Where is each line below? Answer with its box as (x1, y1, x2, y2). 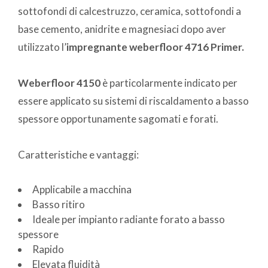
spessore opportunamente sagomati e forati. (18, 112, 218, 126)
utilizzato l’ (18, 41, 66, 54)
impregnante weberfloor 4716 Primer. (66, 41, 244, 54)
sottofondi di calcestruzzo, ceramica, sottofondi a (18, 5, 241, 18)
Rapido (32, 243, 64, 256)
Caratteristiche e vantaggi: (18, 148, 139, 162)
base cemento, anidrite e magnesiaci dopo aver (18, 23, 226, 36)
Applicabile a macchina (32, 183, 132, 196)
